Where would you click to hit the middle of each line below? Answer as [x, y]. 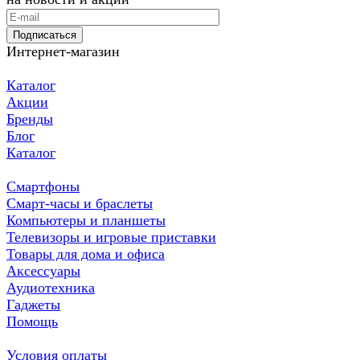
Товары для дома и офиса [86, 254]
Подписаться [45, 35]
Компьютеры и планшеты [86, 221]
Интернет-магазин [63, 52]
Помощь [32, 322]
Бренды [30, 119]
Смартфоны [43, 187]
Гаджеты [33, 305]
